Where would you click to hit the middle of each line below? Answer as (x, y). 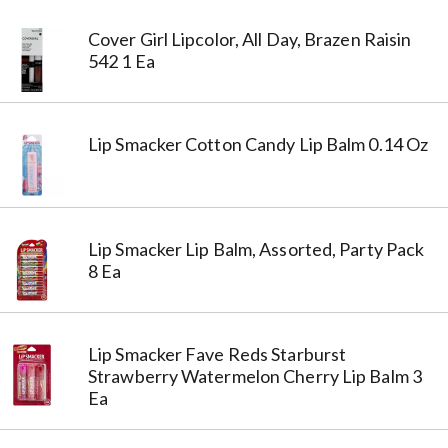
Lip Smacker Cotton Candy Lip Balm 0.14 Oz (258, 143)
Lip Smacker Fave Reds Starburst (217, 353)
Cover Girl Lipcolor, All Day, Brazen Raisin (250, 38)
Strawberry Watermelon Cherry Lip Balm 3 (255, 375)
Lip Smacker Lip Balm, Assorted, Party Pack (256, 248)
